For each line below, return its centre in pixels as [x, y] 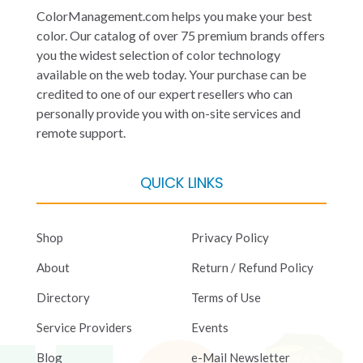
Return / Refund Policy [252, 267]
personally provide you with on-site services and [169, 113]
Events [210, 327]
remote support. [81, 132]
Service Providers [84, 327]
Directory [63, 297]
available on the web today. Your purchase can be [171, 74]
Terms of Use [226, 297]
